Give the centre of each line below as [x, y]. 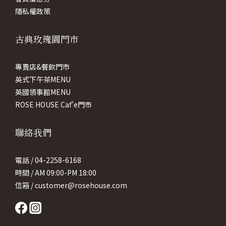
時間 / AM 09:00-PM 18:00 [56, 172]
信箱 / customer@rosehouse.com [71, 185]
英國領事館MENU [43, 92]
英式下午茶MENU [43, 79]
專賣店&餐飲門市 [42, 66]
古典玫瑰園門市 [47, 39]
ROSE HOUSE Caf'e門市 [53, 104]
